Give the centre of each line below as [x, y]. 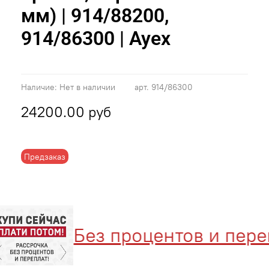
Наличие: [39, 87]
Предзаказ [45, 156]
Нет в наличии [87, 87]
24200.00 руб [66, 112]
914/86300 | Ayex [96, 39]
